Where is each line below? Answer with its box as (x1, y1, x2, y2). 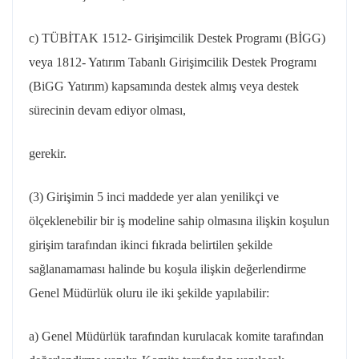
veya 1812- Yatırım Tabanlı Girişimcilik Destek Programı (29, 55, 317, 69)
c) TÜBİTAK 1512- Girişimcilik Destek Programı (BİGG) (29, 31, 325, 45)
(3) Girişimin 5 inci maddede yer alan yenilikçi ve (29, 190, 279, 204)
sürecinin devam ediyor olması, (29, 103, 186, 117)
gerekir (29, 147, 63, 160)
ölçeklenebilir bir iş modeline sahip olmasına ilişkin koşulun (29, 214, 329, 228)
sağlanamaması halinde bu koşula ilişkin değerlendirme (29, 262, 306, 276)
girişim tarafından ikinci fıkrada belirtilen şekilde (29, 238, 272, 252)
